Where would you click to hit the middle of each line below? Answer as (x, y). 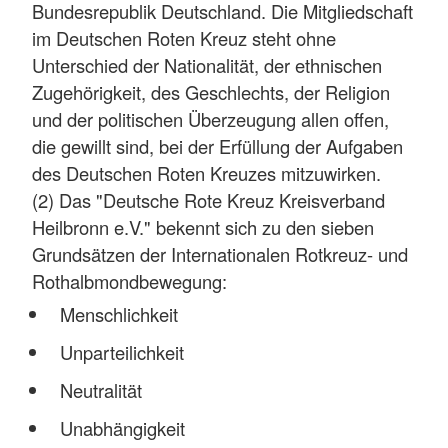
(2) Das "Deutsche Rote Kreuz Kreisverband (208, 200)
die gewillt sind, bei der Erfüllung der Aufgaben (217, 146)
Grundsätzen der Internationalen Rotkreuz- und (220, 254)
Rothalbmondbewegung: (129, 281)
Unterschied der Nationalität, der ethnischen (207, 65)
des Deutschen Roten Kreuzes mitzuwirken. (206, 173)
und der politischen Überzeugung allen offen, (210, 119)
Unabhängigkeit (122, 427)
